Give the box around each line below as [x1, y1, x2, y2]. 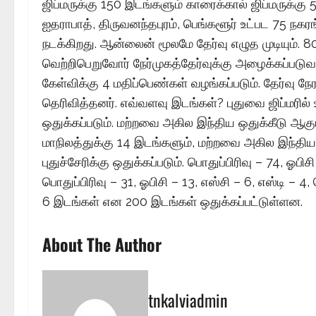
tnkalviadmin [148, 287, 228, 312]
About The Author [42, 231, 162, 257]
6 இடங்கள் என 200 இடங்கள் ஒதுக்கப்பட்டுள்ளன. [42, 194, 303, 209]
